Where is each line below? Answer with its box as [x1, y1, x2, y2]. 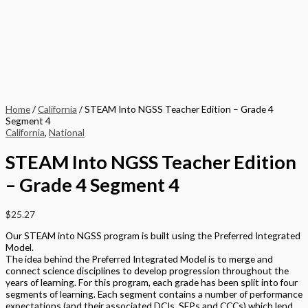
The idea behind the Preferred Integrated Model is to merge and [5, 253, 273, 265]
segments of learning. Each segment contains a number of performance [5, 288, 302, 300]
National [49, 126, 85, 138]
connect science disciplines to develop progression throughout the [5, 265, 289, 277]
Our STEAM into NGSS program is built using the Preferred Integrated [5, 230, 300, 242]
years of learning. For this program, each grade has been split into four [5, 276, 298, 289]
